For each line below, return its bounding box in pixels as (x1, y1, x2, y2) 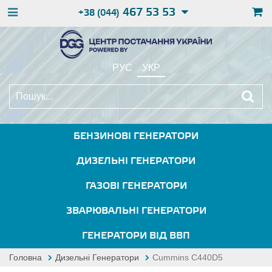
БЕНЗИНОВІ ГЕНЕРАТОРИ (73, 131, 199, 142)
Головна (9, 253, 42, 262)
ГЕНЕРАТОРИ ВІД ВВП (82, 230, 190, 242)
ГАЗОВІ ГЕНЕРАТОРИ (85, 180, 187, 192)
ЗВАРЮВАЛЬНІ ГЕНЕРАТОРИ (66, 205, 206, 217)
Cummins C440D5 (152, 253, 223, 262)
